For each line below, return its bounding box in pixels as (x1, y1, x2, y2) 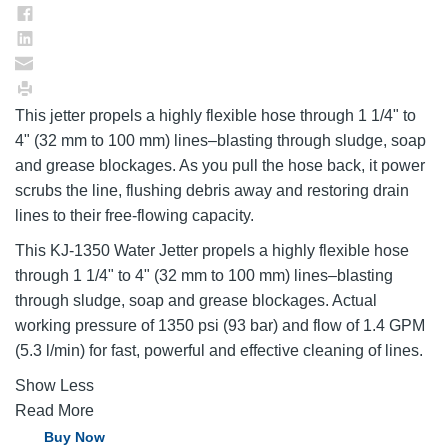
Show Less (15, 376, 94, 394)
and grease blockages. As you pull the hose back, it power (15, 156, 425, 174)
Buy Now (44, 428, 105, 445)
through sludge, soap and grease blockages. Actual (15, 291, 377, 309)
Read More (15, 401, 94, 419)
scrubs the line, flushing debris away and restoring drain (15, 181, 409, 199)
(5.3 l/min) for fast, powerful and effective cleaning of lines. (15, 341, 423, 359)
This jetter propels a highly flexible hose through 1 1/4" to (15, 106, 416, 124)
